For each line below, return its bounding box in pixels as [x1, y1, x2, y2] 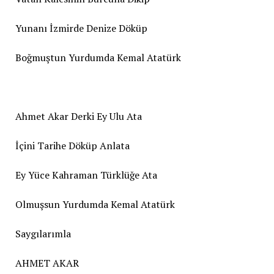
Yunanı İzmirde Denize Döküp [15, 21, 147, 35]
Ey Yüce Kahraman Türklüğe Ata [15, 168, 157, 182]
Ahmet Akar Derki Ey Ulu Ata [15, 109, 142, 123]
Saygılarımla [15, 226, 71, 240]
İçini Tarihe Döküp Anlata [15, 138, 130, 152]
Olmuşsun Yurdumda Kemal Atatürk [15, 197, 175, 211]
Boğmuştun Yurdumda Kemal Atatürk [15, 50, 181, 64]
